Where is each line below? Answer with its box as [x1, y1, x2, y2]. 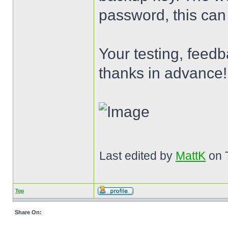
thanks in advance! [99, 65, 227, 81]
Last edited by [99, 149, 176, 162]
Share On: [15, 209, 42, 215]
